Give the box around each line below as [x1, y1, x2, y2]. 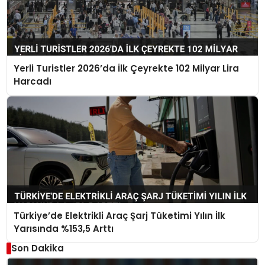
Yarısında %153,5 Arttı [14, 222, 114, 235]
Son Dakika [11, 241, 64, 254]
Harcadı [14, 75, 52, 88]
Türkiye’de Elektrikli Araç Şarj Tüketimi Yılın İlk [14, 209, 226, 222]
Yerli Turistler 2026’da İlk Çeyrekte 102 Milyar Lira [14, 62, 240, 75]
